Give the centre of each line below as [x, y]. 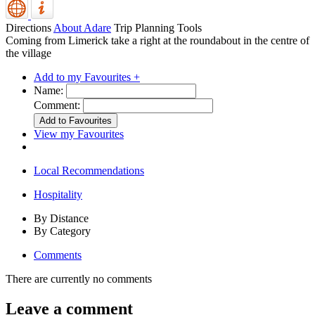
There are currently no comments [79, 279]
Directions [28, 28]
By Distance [61, 219]
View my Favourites [79, 134]
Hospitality [58, 195]
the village [28, 53]
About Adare [82, 28]
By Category [62, 231]
